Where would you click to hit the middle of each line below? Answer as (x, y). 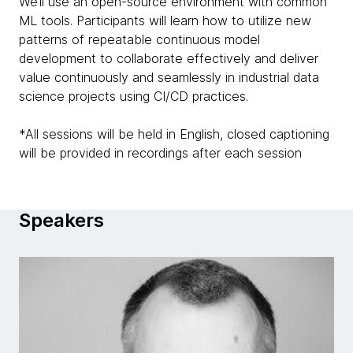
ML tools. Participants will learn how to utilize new (165, 20)
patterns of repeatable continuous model (139, 39)
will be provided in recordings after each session (160, 153)
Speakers (61, 220)
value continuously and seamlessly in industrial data (169, 77)
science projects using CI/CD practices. (136, 96)
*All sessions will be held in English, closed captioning (174, 134)
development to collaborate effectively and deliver (169, 58)
